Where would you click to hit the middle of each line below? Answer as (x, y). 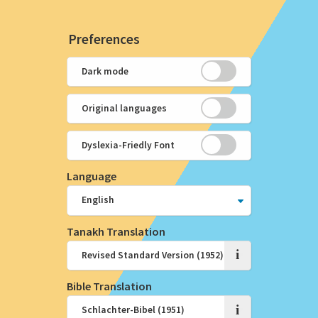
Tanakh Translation (116, 231)
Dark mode (105, 71)
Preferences (104, 39)
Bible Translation (109, 286)
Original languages (125, 109)
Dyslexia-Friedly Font (128, 146)
